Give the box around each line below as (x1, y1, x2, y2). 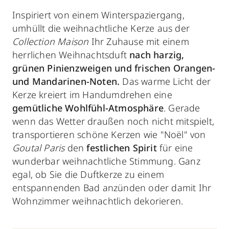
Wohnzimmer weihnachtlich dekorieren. (12, 194, 184, 207)
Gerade (168, 101, 200, 114)
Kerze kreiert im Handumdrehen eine (12, 88, 172, 101)
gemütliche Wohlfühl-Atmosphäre (12, 101, 164, 114)
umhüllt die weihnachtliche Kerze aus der (12, 21, 190, 34)
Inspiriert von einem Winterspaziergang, (12, 8, 185, 21)
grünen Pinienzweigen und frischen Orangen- (12, 61, 216, 74)
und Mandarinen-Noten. (12, 75, 120, 87)
